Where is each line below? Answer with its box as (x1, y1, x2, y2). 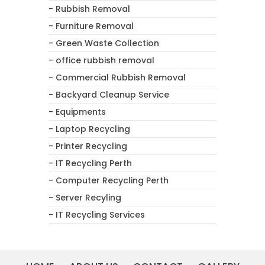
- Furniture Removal (49, 20, 134, 33)
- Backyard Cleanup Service (49, 89, 169, 101)
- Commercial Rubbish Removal (49, 72, 186, 84)
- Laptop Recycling (49, 123, 130, 135)
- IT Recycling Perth (49, 157, 132, 170)
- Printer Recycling (49, 140, 127, 153)
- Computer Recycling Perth (49, 174, 169, 187)
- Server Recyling (49, 192, 121, 204)
